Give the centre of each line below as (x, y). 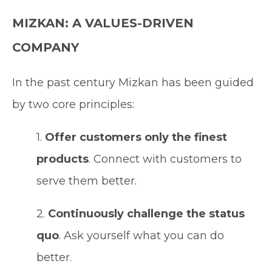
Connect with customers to (168, 159)
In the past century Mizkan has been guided (133, 83)
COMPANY (46, 48)
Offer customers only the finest (136, 138)
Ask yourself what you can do (144, 236)
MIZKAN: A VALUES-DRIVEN (103, 23)
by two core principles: (73, 105)
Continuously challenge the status (146, 214)
